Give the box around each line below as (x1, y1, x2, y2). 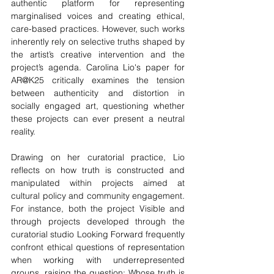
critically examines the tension (51, 75, 185, 86)
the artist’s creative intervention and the (11, 49, 185, 60)
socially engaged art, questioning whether (11, 100, 185, 111)
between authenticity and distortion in (11, 87, 185, 98)
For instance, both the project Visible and (11, 203, 185, 214)
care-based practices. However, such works (11, 23, 185, 34)
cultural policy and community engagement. (11, 190, 185, 201)
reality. (11, 126, 35, 137)
